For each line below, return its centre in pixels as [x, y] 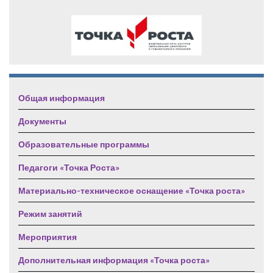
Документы [42, 121]
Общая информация [62, 98]
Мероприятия [48, 237]
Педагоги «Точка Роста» [69, 168]
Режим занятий [50, 214]
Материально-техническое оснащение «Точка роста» [132, 191]
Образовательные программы [84, 144]
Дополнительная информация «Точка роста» [114, 260]
